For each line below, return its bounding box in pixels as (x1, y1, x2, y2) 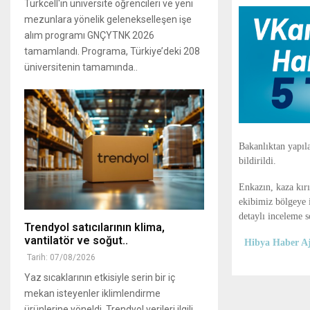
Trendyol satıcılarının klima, (24, 220, 165, 234)
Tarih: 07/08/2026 (27, 252, 95, 262)
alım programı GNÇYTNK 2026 (24, 30, 154, 42)
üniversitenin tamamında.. (24, 62, 138, 73)
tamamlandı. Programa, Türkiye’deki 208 (24, 46, 200, 57)
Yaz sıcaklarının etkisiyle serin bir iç (24, 271, 175, 283)
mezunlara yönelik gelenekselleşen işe (24, 14, 192, 26)
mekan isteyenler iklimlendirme (24, 287, 161, 299)
